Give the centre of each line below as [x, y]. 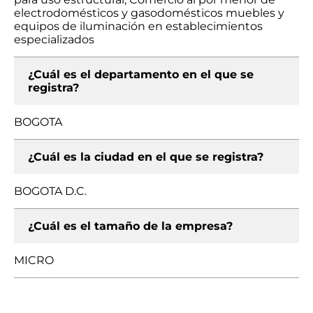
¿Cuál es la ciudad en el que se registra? [146, 157]
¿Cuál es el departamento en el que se [141, 74]
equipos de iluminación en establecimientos [138, 26]
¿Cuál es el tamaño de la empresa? [130, 226]
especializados [54, 39]
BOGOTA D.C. [50, 191]
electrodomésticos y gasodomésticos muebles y [149, 13]
